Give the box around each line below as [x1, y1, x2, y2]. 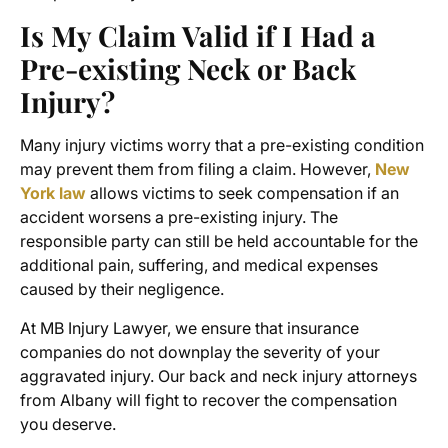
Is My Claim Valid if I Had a [20, 17, 376, 55]
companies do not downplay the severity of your [20, 342, 380, 363]
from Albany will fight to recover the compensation [20, 390, 397, 411]
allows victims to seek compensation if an [86, 183, 399, 204]
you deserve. [20, 414, 116, 435]
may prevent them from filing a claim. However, [20, 159, 375, 180]
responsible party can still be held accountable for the [20, 231, 418, 252]
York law [20, 183, 86, 204]
